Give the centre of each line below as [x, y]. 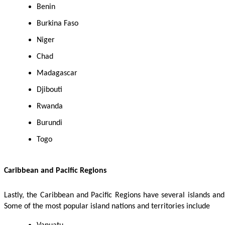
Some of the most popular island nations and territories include [107, 206]
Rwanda [50, 106]
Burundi [49, 123]
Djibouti [49, 90]
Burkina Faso [58, 23]
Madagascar [57, 73]
